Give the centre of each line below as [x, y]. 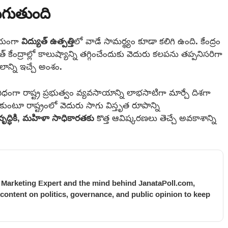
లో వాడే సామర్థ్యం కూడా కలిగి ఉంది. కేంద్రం [147, 41]
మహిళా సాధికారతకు [58, 118]
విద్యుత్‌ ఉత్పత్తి [48, 41]
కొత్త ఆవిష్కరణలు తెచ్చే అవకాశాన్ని [155, 118]
